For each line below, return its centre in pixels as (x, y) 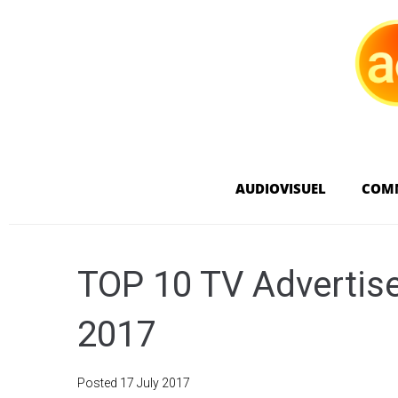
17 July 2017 (155, 382)
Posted (99, 382)
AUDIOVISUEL (280, 188)
